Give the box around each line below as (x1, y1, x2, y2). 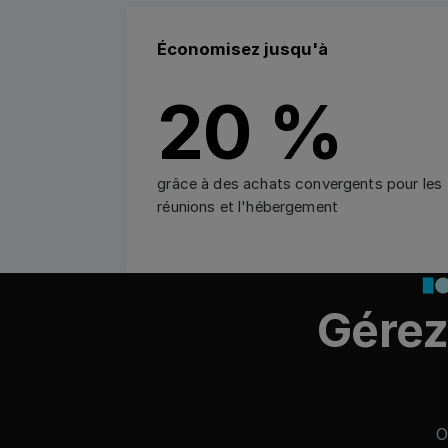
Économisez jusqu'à (157, 39, 329, 60)
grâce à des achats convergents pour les (157, 174, 443, 193)
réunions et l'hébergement (157, 197, 339, 216)
